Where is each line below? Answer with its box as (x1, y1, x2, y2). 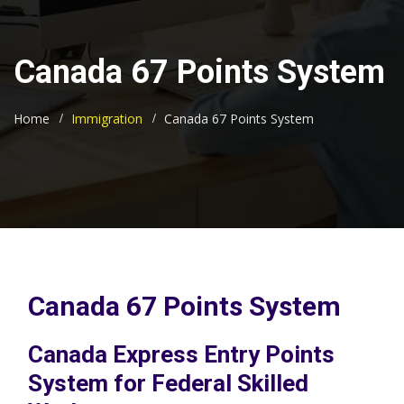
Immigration (71, 110, 142, 127)
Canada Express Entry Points (28, 341, 335, 368)
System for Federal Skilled (28, 370, 308, 397)
